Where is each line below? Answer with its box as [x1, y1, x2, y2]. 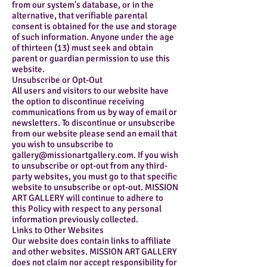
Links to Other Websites [12, 225, 104, 236]
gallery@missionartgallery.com [12, 150, 133, 161]
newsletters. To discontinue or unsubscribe [12, 117, 175, 129]
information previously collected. [12, 214, 138, 225]
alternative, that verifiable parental [12, 10, 147, 21]
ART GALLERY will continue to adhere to [12, 193, 163, 204]
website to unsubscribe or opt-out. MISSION [12, 182, 178, 193]
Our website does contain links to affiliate [12, 235, 171, 247]
